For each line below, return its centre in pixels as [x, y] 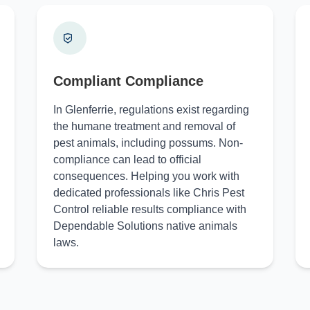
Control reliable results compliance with [149, 209]
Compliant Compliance [128, 81]
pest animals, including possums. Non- [148, 143]
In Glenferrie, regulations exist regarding [151, 110]
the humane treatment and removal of [144, 126]
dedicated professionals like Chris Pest [148, 193]
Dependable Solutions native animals [145, 226]
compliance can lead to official [127, 159]
